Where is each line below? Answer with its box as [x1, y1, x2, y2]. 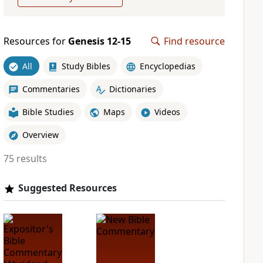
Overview [22, 129, 59, 140]
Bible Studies [22, 106, 74, 117]
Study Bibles [61, 60, 110, 72]
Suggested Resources [18, 181, 117, 194]
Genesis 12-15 [68, 35, 131, 48]
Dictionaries [109, 83, 156, 95]
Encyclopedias [139, 60, 195, 72]
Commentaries [22, 83, 80, 95]
